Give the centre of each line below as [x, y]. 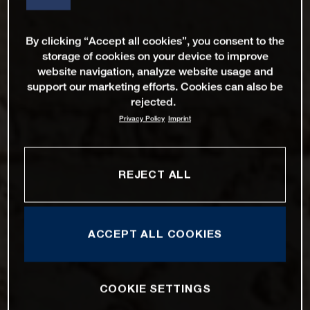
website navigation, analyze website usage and [155, 71]
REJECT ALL [155, 174]
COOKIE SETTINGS [155, 288]
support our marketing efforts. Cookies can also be [155, 86]
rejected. [153, 102]
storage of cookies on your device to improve [155, 56]
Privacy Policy [142, 118]
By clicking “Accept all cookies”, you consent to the [155, 41]
